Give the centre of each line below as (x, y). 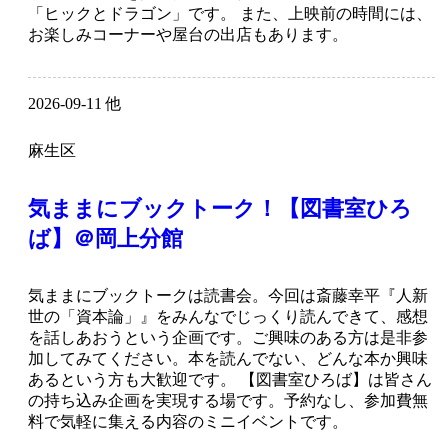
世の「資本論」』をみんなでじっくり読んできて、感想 (228, 317)
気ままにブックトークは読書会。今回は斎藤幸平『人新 (228, 296)
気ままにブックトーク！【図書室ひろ (220, 209)
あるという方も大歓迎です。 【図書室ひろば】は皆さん (230, 380)
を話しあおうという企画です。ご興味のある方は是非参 (228, 338)
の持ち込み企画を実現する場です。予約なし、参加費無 (228, 401)
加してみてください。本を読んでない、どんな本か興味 (228, 359)
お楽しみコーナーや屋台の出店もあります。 (188, 35)
